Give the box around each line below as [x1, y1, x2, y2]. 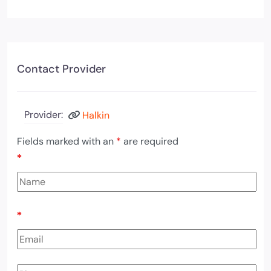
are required [121, 135, 178, 148]
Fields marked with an [17, 135, 116, 148]
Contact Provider [17, 62, 106, 76]
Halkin [82, 108, 109, 122]
